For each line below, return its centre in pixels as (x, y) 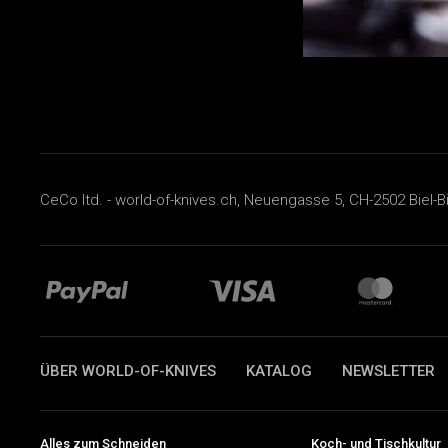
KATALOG (279, 371)
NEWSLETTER (388, 371)
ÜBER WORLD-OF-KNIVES (128, 371)
